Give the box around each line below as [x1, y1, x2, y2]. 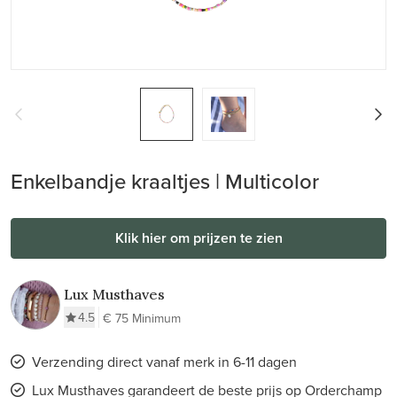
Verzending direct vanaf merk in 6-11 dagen [32, 352, 297, 371]
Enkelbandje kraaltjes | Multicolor [11, 166, 319, 196]
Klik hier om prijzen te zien [114, 228, 283, 248]
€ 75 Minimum [103, 309, 181, 327]
